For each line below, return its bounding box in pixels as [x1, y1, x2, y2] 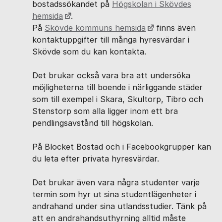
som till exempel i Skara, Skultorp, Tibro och [32, 94, 203, 104]
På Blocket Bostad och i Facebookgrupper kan [32, 142, 211, 152]
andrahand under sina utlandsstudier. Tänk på [32, 201, 207, 211]
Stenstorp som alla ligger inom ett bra [32, 106, 178, 116]
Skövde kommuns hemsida [45, 23, 146, 33]
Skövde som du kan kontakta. [32, 47, 146, 56]
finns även [153, 23, 196, 33]
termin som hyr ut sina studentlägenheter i [32, 189, 196, 199]
